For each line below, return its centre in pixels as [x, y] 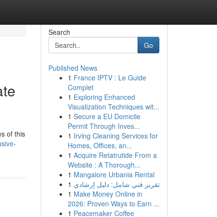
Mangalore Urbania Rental [114, 174]
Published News [73, 68]
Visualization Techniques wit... [113, 107]
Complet [80, 87]
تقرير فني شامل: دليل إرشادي [116, 184]
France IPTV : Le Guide [110, 77]
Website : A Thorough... [104, 165]
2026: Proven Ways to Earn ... [113, 203]
